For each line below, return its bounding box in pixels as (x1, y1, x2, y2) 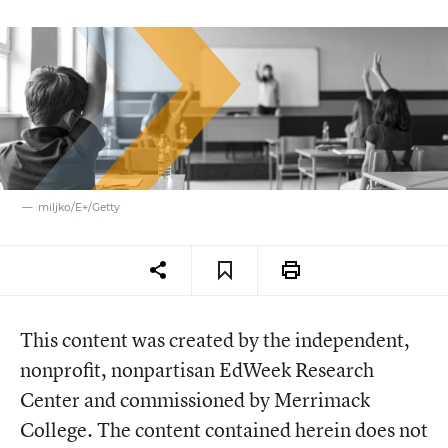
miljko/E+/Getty (38, 201, 121, 215)
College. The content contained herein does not (20, 416, 428, 444)
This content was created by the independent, (20, 326, 410, 354)
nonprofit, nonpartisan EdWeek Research (20, 356, 374, 384)
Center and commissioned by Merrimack (20, 386, 370, 414)
